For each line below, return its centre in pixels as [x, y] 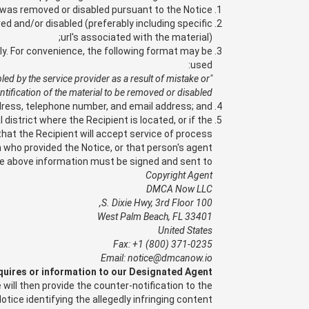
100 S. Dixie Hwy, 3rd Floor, [204, 203]
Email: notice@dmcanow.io [157, 258]
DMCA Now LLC [179, 189]
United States [185, 230]
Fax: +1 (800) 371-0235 [163, 244]
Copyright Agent [179, 175]
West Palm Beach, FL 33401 [155, 217]
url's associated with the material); [137, 37]
